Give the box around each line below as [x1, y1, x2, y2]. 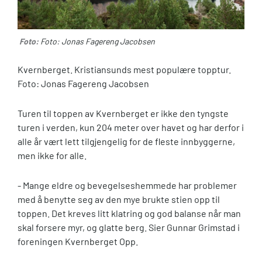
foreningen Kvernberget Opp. [18, 235, 138, 247]
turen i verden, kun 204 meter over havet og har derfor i [18, 122, 244, 133]
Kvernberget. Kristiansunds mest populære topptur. [18, 64, 231, 75]
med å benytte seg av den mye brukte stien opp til [18, 193, 220, 205]
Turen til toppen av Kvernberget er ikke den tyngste [18, 108, 229, 119]
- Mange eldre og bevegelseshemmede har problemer [18, 179, 237, 191]
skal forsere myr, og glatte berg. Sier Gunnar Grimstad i [18, 221, 240, 233]
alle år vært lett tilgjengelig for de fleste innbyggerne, [18, 136, 235, 147]
